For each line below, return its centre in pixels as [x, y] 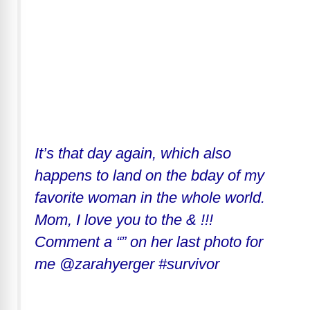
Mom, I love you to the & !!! [124, 219]
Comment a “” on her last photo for [149, 241]
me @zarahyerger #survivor [127, 264]
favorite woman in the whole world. [150, 197]
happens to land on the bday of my [149, 175]
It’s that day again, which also [133, 153]
